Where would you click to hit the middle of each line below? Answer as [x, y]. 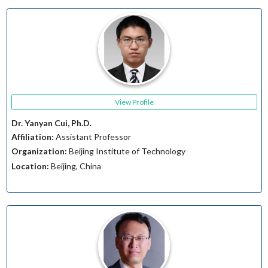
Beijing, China [75, 166]
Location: [30, 166]
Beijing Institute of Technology [126, 151]
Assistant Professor [92, 136]
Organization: [39, 151]
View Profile [134, 102]
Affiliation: [32, 136]
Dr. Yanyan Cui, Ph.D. [51, 123]
